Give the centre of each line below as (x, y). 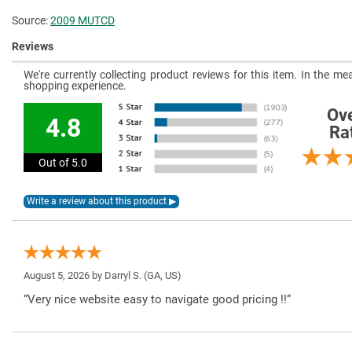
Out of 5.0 (63, 163)
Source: (31, 20)
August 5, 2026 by (64, 276)
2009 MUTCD (82, 20)
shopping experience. (75, 86)
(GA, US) (161, 276)
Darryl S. (123, 276)
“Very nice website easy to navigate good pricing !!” (157, 300)
